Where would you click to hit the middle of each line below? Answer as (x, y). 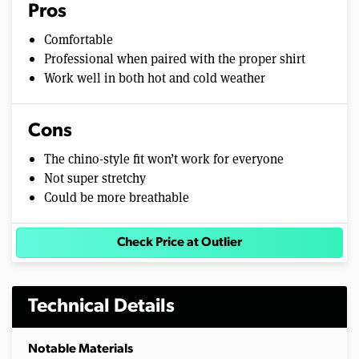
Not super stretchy (95, 177)
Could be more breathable (117, 196)
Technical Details (101, 307)
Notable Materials (81, 349)
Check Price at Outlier (179, 242)
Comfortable (79, 38)
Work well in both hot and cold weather (155, 77)
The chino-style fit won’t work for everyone (164, 158)
